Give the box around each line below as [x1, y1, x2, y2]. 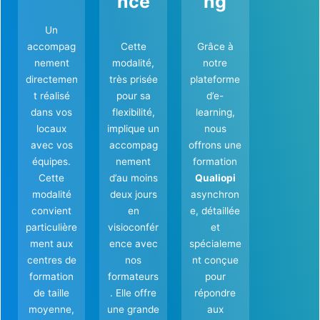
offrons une [189, 139, 242, 151]
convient [31, 204, 72, 216]
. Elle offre [110, 286, 157, 299]
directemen [25, 73, 78, 85]
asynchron [191, 188, 240, 200]
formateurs [108, 270, 159, 282]
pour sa [116, 89, 151, 101]
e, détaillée [190, 204, 241, 216]
